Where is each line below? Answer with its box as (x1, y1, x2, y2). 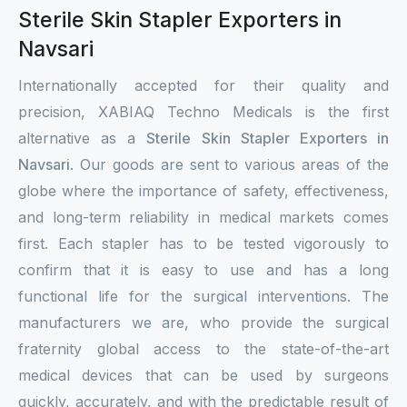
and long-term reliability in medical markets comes (18, 208, 389, 226)
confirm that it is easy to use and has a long (18, 261, 389, 279)
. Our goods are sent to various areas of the (70, 155, 389, 174)
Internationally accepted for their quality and (18, 76, 389, 94)
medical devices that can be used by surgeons (18, 366, 389, 384)
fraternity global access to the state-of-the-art (18, 340, 389, 358)
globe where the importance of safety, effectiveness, (18, 182, 389, 200)
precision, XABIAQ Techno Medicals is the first (18, 103, 389, 121)
